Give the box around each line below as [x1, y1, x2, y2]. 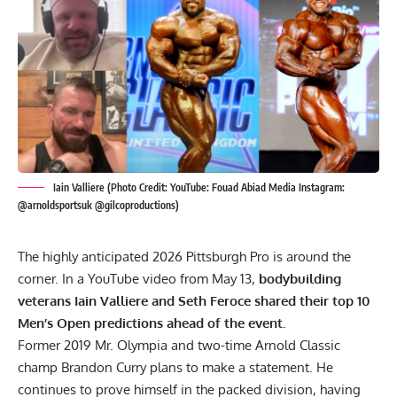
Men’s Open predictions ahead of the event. [18, 314, 289, 331]
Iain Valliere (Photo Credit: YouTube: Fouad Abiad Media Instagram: [53, 180, 345, 194]
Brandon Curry [61, 358, 146, 376]
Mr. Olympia [95, 336, 167, 354]
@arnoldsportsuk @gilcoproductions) [18, 198, 179, 212]
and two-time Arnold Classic [167, 336, 340, 354]
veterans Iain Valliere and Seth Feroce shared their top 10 [18, 292, 370, 309]
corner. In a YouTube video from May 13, [18, 269, 259, 287]
